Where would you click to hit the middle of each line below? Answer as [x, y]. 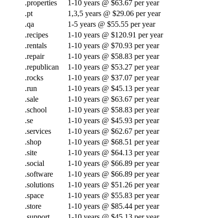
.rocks [34, 77]
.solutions [39, 184]
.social [35, 163]
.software [39, 174]
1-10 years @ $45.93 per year [113, 120]
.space [34, 195]
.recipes [36, 35]
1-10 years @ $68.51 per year [113, 142]
